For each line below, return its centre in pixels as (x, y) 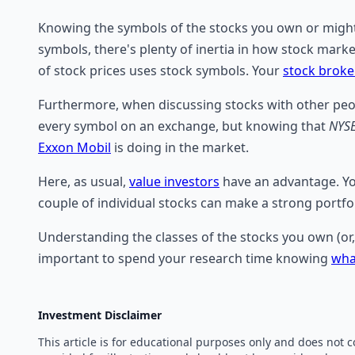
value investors (174, 182)
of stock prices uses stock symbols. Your (160, 71)
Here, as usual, (84, 182)
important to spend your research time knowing (185, 259)
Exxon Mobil (74, 148)
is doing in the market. (180, 148)
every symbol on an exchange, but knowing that (183, 126)
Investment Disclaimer (100, 315)
